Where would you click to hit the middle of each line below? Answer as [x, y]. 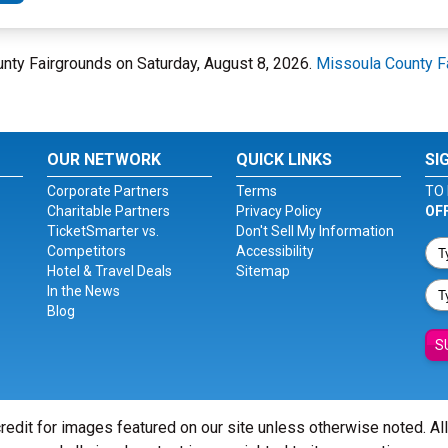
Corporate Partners [108, 191]
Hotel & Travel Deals [110, 271]
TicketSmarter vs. [103, 231]
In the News [84, 291]
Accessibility [274, 251]
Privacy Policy [278, 211]
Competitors [87, 251]
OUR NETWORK [104, 159]
